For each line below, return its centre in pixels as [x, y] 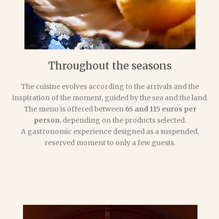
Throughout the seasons [110, 66]
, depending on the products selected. [123, 120]
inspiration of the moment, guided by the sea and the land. [110, 98]
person [47, 120]
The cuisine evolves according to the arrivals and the [110, 86]
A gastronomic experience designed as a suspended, [110, 131]
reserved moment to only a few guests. [110, 142]
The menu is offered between [74, 109]
